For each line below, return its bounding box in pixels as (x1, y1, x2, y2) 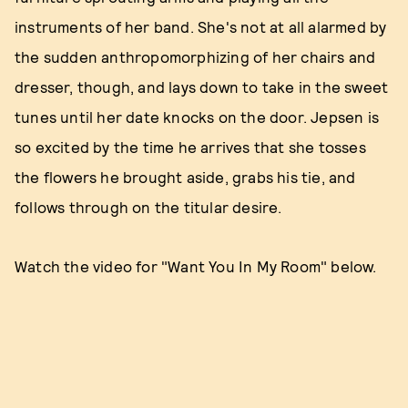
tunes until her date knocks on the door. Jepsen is (15, 107, 380, 126)
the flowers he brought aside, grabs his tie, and (15, 168, 356, 186)
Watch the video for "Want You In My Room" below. (15, 257, 377, 275)
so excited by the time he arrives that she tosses (15, 138, 366, 156)
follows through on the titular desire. (15, 198, 282, 216)
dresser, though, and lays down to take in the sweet (15, 77, 389, 96)
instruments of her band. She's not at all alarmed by (15, 17, 387, 36)
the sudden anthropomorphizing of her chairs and (15, 47, 376, 66)
